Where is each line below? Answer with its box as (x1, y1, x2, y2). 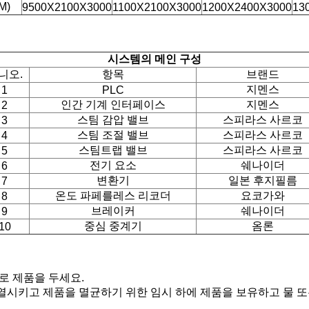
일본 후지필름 (228, 175, 297, 186)
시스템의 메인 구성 (108, 53, 201, 65)
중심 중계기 (83, 220, 142, 232)
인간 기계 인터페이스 (60, 99, 166, 110)
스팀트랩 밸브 (78, 144, 148, 156)
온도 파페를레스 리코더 (54, 190, 171, 201)
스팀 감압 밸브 (77, 114, 149, 126)
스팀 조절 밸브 (77, 129, 149, 141)
